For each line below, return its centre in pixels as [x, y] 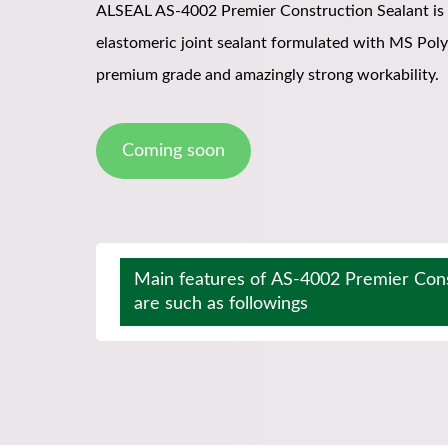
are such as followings [221, 304]
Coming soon [173, 151]
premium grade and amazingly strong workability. [269, 75]
